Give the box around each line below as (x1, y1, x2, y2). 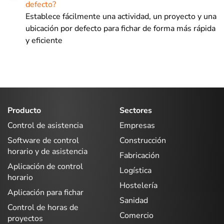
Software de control (7, 134, 79, 146)
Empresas (119, 119, 155, 131)
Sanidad (119, 194, 148, 206)
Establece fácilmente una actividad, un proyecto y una (25, 11, 216, 22)
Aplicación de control (7, 160, 83, 172)
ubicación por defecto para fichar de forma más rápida (25, 23, 215, 34)
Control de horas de (7, 201, 78, 213)
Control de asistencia (7, 119, 83, 131)
